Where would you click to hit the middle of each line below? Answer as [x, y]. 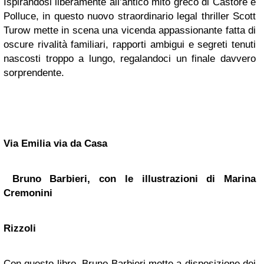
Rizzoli [20, 228]
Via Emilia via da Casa [55, 143]
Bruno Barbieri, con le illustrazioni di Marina [130, 179]
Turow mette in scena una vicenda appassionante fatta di [130, 30]
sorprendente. [34, 73]
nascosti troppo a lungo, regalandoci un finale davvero [130, 59]
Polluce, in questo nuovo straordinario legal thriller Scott [130, 16]
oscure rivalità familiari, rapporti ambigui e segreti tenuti [130, 44]
